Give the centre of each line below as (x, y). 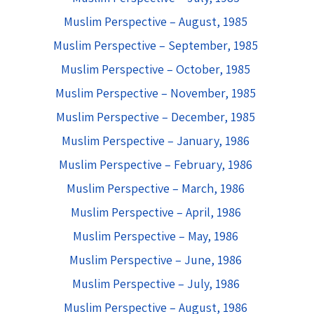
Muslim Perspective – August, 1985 (156, 21)
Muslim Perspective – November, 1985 (156, 93)
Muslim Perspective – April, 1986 (156, 212)
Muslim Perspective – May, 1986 (156, 236)
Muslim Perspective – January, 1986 (156, 141)
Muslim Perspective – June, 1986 (156, 260)
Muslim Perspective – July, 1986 (156, 284)
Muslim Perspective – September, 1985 (156, 45)
